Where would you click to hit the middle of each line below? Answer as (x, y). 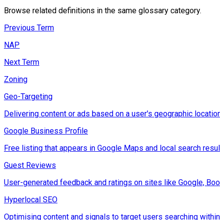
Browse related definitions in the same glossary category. (103, 11)
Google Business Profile (46, 131)
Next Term (22, 62)
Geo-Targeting (28, 97)
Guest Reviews (30, 165)
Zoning (16, 80)
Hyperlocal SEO (31, 200)
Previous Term (29, 28)
